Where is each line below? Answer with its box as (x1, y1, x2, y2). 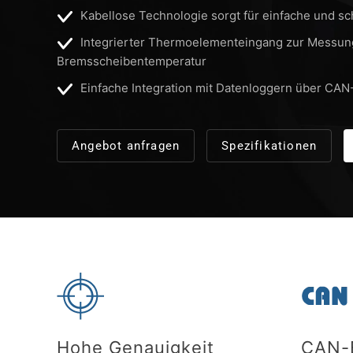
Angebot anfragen (72, 139, 180, 153)
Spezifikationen (221, 139, 318, 153)
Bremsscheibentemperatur (57, 54, 206, 69)
